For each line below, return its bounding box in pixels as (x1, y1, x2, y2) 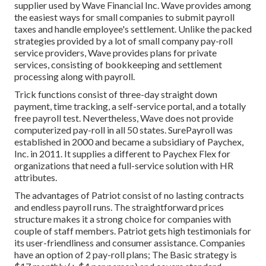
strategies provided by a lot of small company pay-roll (14, 34, 233, 46)
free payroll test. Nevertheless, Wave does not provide (14, 112, 233, 123)
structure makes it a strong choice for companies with (14, 213, 231, 224)
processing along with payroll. (14, 70, 135, 82)
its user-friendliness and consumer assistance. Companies (14, 236, 245, 248)
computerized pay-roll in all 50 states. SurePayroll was (14, 123, 233, 135)
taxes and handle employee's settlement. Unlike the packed (14, 23, 252, 34)
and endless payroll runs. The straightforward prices (14, 201, 224, 213)
